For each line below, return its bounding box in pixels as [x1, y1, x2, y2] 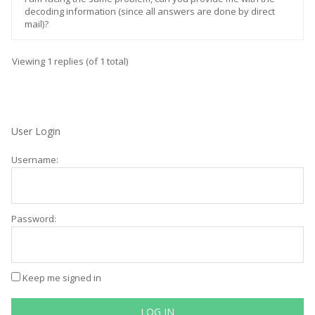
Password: [11, 212, 56, 225]
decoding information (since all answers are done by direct [25, 5, 275, 18]
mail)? [25, 18, 49, 30]
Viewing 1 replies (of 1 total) [12, 55, 128, 67]
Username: [11, 153, 58, 166]
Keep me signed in [22, 271, 101, 284]
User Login [11, 124, 60, 138]
